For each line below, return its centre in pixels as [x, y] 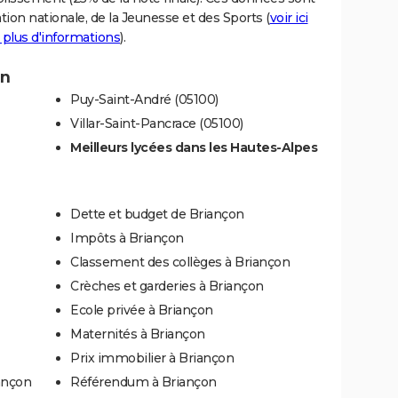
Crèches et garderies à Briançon [167, 286]
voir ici [289, 17]
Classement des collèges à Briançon [180, 262]
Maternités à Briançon [138, 334]
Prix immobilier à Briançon [152, 358]
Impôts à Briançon [127, 238]
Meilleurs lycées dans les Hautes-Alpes [194, 147]
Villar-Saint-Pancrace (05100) [157, 123]
